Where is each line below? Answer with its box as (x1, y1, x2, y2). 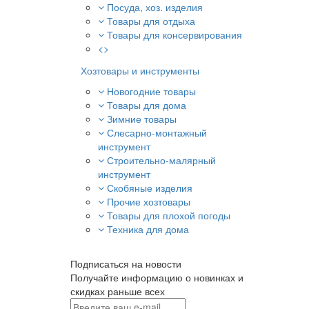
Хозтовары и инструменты (81, 63, 199, 77)
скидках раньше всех (70, 284, 165, 298)
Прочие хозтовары (107, 195, 190, 208)
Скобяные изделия (107, 181, 192, 195)
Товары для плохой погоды (107, 208, 230, 222)
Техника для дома (107, 222, 189, 236)
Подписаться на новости (70, 257, 181, 270)
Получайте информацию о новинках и (70, 270, 243, 284)
